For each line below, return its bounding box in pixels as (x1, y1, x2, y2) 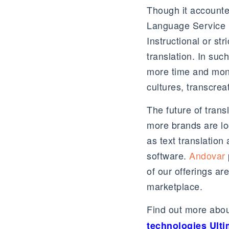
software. (147, 149, 189, 162)
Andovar (189, 149, 225, 162)
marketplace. (147, 179, 202, 193)
